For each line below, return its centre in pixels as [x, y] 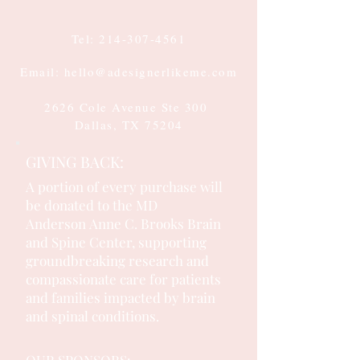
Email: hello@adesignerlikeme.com [129, 71]
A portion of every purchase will [124, 186]
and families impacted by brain [121, 297]
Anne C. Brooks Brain [155, 223]
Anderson [57, 223]
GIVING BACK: [75, 161]
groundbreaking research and [117, 260]
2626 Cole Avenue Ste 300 [129, 106]
